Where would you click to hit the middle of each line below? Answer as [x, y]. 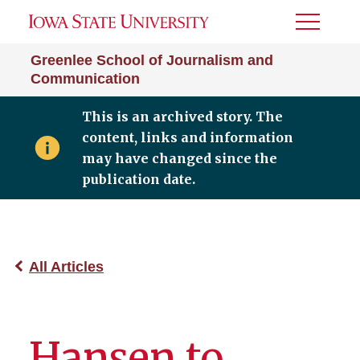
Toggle [317, 27]
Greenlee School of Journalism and [152, 60]
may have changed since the [179, 158]
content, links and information [187, 137]
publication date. [138, 179]
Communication [85, 79]
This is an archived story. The [182, 117]
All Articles [66, 267]
